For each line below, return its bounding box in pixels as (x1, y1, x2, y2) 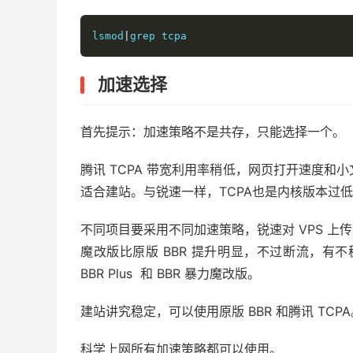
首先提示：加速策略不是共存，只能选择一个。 (80, 124, 345, 139)
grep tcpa (130, 30, 187, 42)
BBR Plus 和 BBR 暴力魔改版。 (80, 266, 260, 281)
